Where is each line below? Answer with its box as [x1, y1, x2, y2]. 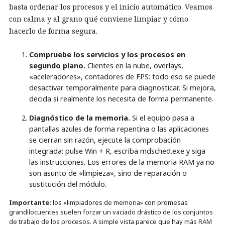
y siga [184, 146, 205, 156]
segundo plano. [29, 61, 85, 70]
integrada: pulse [29, 146, 85, 156]
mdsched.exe [140, 146, 184, 156]
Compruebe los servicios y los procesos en [29, 50, 185, 59]
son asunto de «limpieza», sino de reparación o [29, 168, 187, 178]
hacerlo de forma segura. [9, 26, 97, 36]
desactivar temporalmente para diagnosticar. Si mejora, [29, 83, 216, 92]
